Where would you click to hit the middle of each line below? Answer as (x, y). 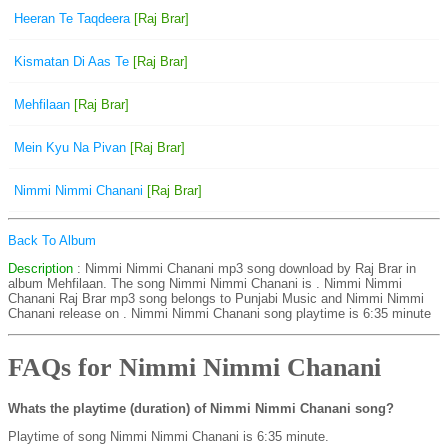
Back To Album (52, 240)
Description (40, 268)
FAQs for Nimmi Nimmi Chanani (194, 368)
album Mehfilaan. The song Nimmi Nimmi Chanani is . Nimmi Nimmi (205, 283)
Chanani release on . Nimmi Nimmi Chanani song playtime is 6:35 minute (219, 313)
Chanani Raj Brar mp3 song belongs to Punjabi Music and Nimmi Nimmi (216, 298)
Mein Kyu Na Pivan (70, 147)
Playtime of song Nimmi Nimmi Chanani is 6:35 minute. (168, 436)
